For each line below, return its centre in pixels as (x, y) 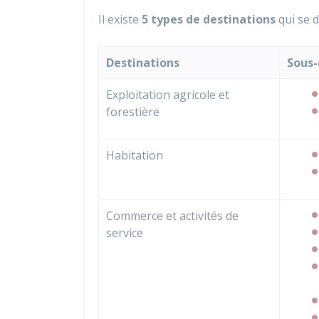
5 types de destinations (209, 19)
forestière (133, 112)
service (125, 233)
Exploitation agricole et (168, 95)
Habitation (135, 155)
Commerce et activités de (172, 216)
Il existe (120, 19)
